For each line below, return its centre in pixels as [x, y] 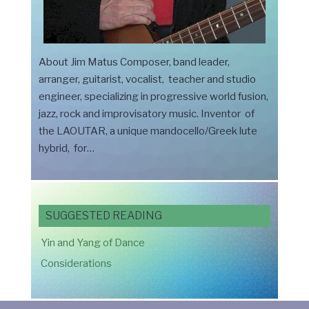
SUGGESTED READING [103, 216]
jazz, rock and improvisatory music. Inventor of [146, 114]
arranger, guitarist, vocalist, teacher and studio [147, 80]
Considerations [76, 264]
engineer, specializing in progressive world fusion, [153, 97]
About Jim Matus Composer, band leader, [134, 62]
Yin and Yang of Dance [92, 243]
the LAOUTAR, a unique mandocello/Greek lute [148, 131]
